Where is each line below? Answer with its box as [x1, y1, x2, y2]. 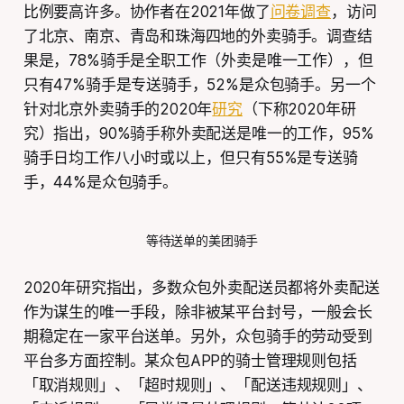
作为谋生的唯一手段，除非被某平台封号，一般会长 [23, 302, 372, 321]
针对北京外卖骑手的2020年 [23, 99, 213, 118]
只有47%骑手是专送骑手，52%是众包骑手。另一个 [23, 75, 376, 94]
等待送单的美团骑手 [145, 232, 259, 248]
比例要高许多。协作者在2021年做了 [23, 2, 271, 21]
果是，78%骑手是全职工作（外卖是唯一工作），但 [23, 50, 373, 69]
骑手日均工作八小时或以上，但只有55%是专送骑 [23, 148, 358, 167]
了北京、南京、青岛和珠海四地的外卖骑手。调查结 [23, 26, 372, 45]
